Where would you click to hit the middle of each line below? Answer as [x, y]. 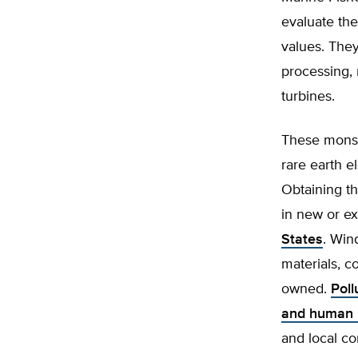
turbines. [308, 97]
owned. [306, 289]
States [302, 240]
